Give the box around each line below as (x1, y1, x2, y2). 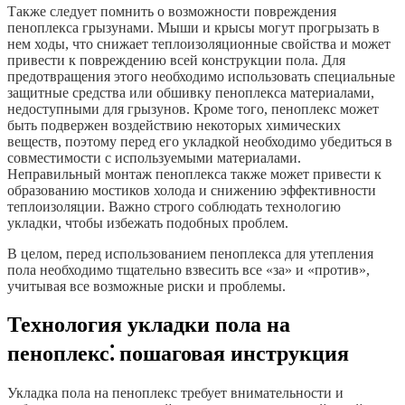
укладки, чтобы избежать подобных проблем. (7, 215, 288, 231)
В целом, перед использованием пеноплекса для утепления (7, 246, 373, 262)
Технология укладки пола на (7, 312, 290, 336)
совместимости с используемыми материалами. (7, 150, 301, 166)
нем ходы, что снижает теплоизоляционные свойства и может (7, 36, 391, 52)
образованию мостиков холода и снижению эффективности (7, 183, 376, 199)
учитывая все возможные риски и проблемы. (7, 278, 286, 295)
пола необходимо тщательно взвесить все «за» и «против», (7, 262, 370, 278)
